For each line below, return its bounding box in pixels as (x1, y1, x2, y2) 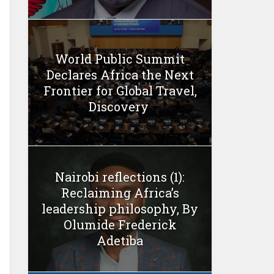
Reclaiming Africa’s (61, 185, 179, 201)
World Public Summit (55, 50, 185, 67)
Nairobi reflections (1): (55, 169, 185, 185)
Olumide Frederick (63, 217, 177, 233)
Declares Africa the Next (46, 66, 194, 83)
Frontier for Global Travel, (43, 82, 197, 98)
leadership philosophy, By (42, 201, 198, 217)
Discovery (88, 98, 152, 114)
